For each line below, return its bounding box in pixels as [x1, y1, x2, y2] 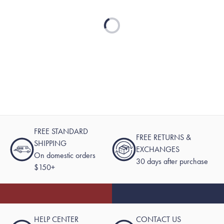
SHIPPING [34, 137, 66, 148]
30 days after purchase [136, 155, 208, 166]
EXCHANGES [136, 143, 179, 154]
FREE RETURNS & [136, 131, 191, 142]
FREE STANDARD [34, 125, 88, 136]
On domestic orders [34, 149, 95, 160]
